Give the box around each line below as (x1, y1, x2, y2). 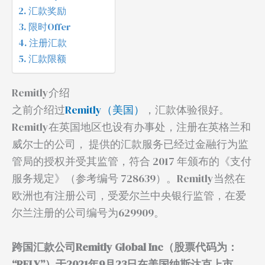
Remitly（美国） (65, 102, 144, 117)
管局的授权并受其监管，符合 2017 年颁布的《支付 (12, 154, 251, 169)
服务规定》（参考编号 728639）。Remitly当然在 (12, 171, 245, 186)
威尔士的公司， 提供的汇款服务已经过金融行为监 (12, 137, 248, 151)
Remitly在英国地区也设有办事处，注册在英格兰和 (12, 119, 251, 134)
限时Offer (28, 20, 72, 33)
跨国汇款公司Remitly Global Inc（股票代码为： (12, 239, 238, 254)
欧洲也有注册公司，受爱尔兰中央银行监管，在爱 (12, 188, 246, 203)
